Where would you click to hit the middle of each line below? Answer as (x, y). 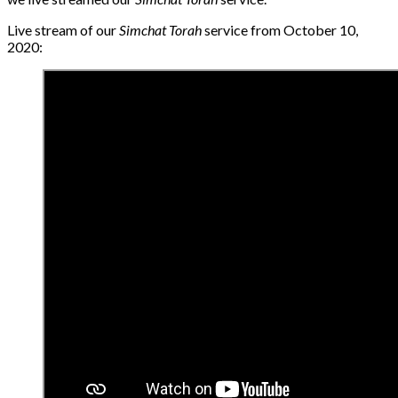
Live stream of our (62, 29)
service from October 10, (280, 29)
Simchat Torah (159, 29)
